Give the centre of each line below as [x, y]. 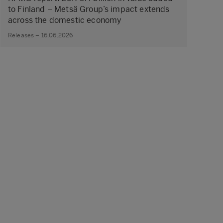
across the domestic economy [65, 20]
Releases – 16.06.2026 [41, 35]
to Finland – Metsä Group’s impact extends [89, 9]
